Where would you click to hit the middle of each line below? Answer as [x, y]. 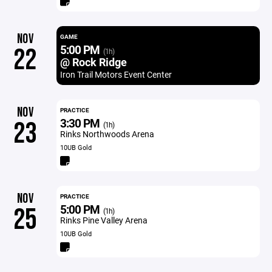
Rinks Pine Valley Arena [104, 220]
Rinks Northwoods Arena [107, 134]
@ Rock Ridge [93, 62]
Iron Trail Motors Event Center [116, 74]
